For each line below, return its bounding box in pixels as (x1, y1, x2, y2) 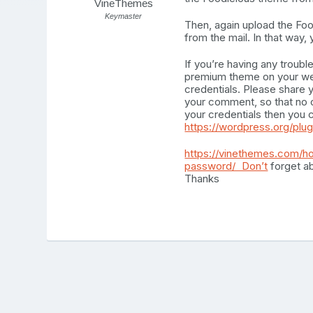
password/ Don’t (184, 159, 268, 173)
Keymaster (105, 12, 143, 21)
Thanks (184, 172, 220, 186)
